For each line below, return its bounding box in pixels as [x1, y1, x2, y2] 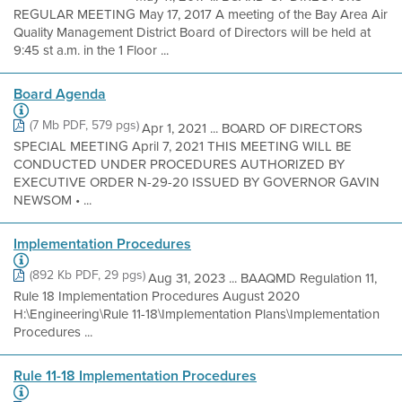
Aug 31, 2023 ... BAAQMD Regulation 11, [148, 268, 377, 288]
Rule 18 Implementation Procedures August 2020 [13, 286, 300, 306]
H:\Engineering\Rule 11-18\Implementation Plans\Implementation [13, 304, 380, 324]
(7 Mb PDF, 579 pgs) [30, 116, 139, 135]
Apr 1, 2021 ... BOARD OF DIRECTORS [142, 118, 363, 138]
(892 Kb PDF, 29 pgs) [30, 266, 145, 284]
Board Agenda [13, 83, 106, 104]
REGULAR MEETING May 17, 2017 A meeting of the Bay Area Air [13, 4, 388, 24]
